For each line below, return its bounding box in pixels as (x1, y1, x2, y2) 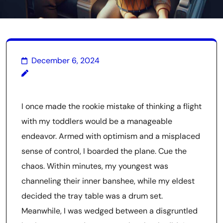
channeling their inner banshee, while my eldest (21, 176, 195, 186)
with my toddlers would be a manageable (21, 116, 172, 126)
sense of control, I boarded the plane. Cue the (21, 146, 187, 156)
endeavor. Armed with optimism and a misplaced (21, 131, 200, 141)
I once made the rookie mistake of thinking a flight (21, 101, 202, 111)
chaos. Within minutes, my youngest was (21, 161, 168, 171)
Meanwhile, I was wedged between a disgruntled (21, 206, 198, 216)
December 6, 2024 (31, 55, 100, 66)
